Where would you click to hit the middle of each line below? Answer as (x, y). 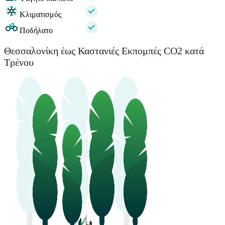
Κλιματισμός (40, 15)
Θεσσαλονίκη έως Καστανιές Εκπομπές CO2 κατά (104, 50)
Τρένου (19, 62)
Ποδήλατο (36, 31)
